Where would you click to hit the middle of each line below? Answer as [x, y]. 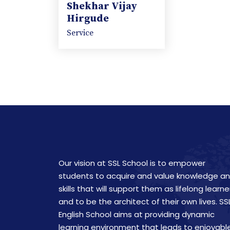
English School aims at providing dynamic [137, 214]
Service [80, 33]
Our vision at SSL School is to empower [132, 163]
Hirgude [88, 18]
